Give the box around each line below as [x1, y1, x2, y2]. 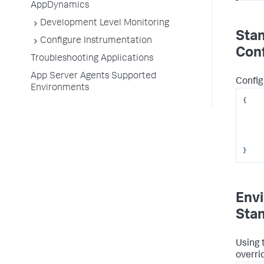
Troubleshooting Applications [31, 54, 153, 64]
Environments [31, 84, 89, 93]
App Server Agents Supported [31, 72, 156, 81]
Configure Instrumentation [40, 37, 152, 46]
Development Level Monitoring [40, 19, 169, 28]
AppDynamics [31, 1, 89, 11]
